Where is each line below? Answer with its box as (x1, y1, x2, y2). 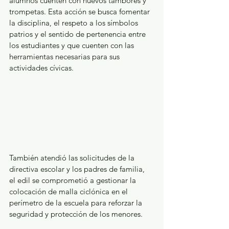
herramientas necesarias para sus (9, 52, 122, 62)
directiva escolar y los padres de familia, (9, 164, 147, 174)
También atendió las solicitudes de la (9, 153, 136, 163)
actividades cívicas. (9, 63, 76, 73)
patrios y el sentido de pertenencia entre (9, 29, 148, 39)
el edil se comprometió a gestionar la (9, 175, 138, 186)
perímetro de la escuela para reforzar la (9, 198, 144, 208)
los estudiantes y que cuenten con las (9, 40, 136, 51)
